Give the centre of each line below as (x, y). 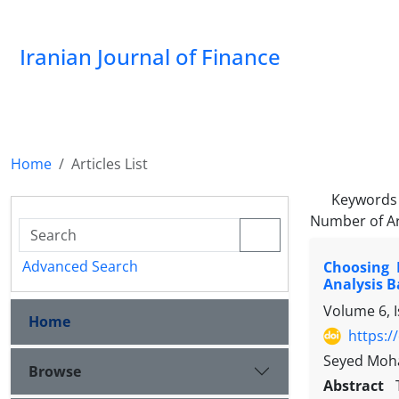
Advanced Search (80, 266)
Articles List (110, 164)
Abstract (356, 386)
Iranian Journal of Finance (150, 57)
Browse (55, 371)
